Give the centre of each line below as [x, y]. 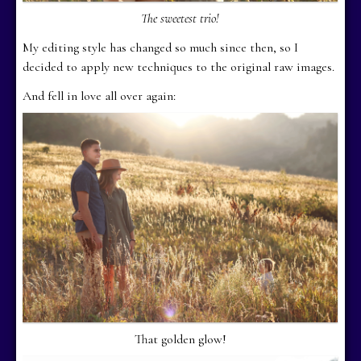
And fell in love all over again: [100, 95]
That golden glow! [180, 339]
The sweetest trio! [180, 18]
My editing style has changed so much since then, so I [161, 47]
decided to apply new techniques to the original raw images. [179, 66]
